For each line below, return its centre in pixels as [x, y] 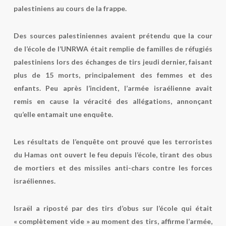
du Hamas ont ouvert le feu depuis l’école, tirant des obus [113, 155]
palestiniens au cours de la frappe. [70, 8]
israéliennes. [34, 181]
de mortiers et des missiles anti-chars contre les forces [113, 168]
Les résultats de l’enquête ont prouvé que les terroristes [113, 142]
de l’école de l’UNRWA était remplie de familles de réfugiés [113, 49]
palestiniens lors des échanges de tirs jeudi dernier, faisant [113, 62]
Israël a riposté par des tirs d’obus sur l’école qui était [113, 208]
